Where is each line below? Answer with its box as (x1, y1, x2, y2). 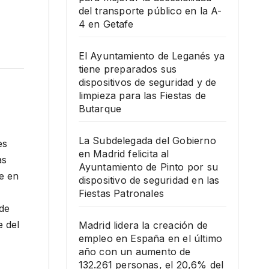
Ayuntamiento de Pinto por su (78, 161, 219, 173)
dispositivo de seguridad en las (78, 174, 220, 186)
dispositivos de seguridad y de (78, 76, 217, 88)
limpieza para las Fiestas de (78, 89, 207, 101)
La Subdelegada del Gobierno (78, 134, 216, 147)
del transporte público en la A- (78, 5, 222, 17)
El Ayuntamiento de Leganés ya (78, 50, 225, 62)
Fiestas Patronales (78, 187, 165, 199)
